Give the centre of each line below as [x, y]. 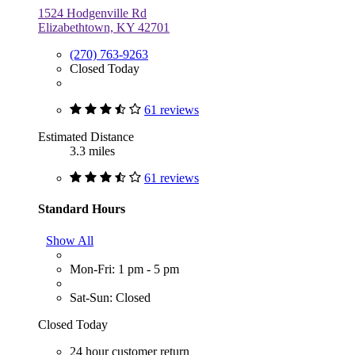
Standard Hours [82, 209]
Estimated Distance [86, 137]
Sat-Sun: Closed [110, 297]
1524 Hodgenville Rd [92, 13]
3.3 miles [92, 151]
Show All [70, 240]
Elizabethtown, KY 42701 [104, 28]
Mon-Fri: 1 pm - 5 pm [124, 269]
